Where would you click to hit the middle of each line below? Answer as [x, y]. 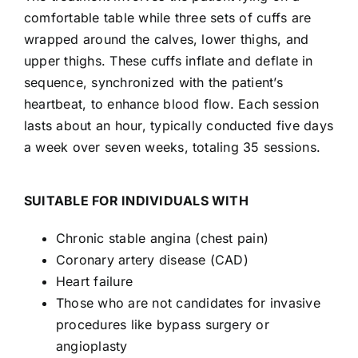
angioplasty [91, 346]
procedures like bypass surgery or [162, 324]
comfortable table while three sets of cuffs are [167, 17]
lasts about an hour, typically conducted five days [178, 125]
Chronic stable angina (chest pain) [162, 238]
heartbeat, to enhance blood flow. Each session [171, 103]
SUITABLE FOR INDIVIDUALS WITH [136, 200]
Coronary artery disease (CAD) [152, 259]
